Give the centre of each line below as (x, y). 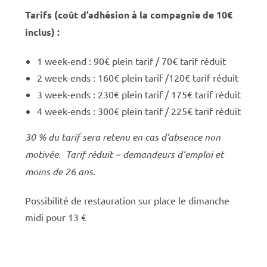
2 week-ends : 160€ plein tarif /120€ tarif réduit (138, 77)
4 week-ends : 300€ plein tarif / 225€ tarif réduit (139, 111)
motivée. (46, 154)
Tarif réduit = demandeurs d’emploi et (145, 154)
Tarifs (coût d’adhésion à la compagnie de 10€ (129, 15)
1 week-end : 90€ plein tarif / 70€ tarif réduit (132, 61)
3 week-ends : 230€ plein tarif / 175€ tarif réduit (139, 94)
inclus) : (43, 32)
